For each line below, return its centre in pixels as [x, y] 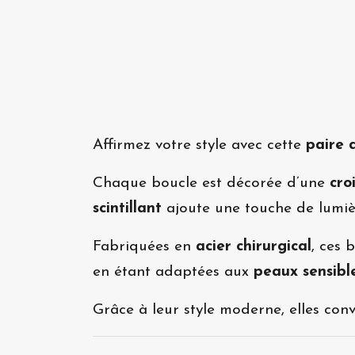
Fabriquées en [144, 247]
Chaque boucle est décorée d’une [211, 184]
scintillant [127, 209]
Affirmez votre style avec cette [199, 146]
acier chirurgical [254, 247]
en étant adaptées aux [173, 273]
